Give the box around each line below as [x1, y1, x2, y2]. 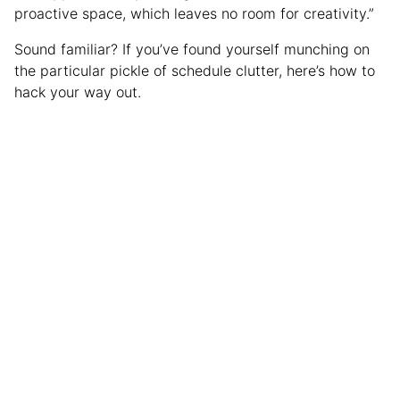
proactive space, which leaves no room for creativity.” [14, 4, 374, 22]
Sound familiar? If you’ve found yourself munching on [14, 39, 370, 58]
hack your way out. [14, 82, 141, 101]
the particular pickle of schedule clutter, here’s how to [14, 61, 375, 79]
